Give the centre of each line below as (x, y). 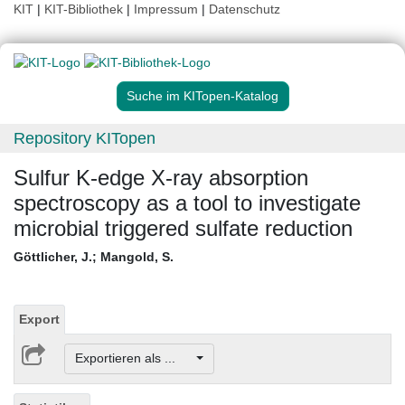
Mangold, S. (137, 257)
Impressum (166, 9)
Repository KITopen (85, 139)
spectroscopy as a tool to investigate (187, 203)
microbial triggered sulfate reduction (183, 229)
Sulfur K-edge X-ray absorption (161, 178)
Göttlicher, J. (53, 257)
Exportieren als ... (134, 358)
